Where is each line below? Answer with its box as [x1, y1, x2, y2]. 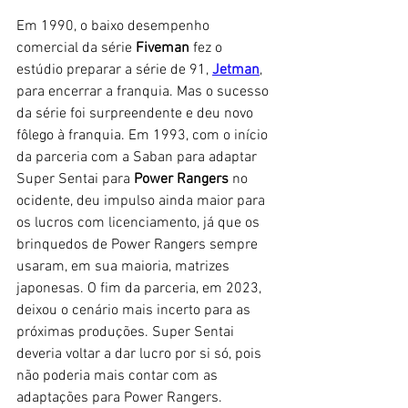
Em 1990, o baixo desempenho [16, 16, 213, 36]
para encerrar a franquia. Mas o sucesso [16, 82, 272, 101]
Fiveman [136, 38, 189, 57]
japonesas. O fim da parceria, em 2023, [16, 279, 265, 298]
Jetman [212, 60, 260, 79]
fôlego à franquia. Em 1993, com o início [16, 126, 271, 145]
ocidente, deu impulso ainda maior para [16, 191, 269, 210]
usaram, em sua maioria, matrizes [16, 257, 233, 276]
